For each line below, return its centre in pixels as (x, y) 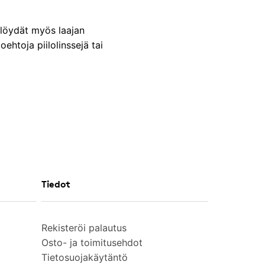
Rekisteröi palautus (84, 228)
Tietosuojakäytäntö (85, 257)
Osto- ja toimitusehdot (92, 243)
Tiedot (56, 184)
